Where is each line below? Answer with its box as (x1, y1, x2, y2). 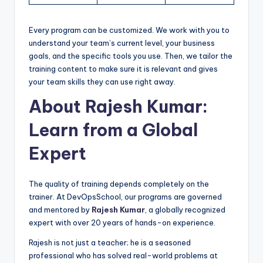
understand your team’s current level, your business (29, 38, 215, 48)
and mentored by (29, 205, 92, 215)
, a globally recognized (145, 205, 225, 215)
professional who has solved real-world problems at (29, 251, 218, 261)
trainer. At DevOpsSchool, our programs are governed (29, 192, 222, 202)
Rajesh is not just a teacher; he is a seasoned (29, 238, 191, 248)
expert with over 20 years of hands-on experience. (29, 218, 215, 228)
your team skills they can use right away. (29, 77, 176, 87)
